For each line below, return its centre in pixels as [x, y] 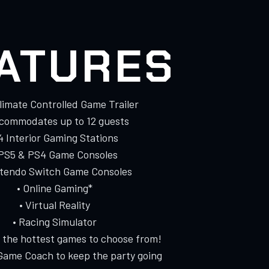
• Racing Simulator [55, 221]
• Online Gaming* [55, 188]
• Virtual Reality [55, 204]
